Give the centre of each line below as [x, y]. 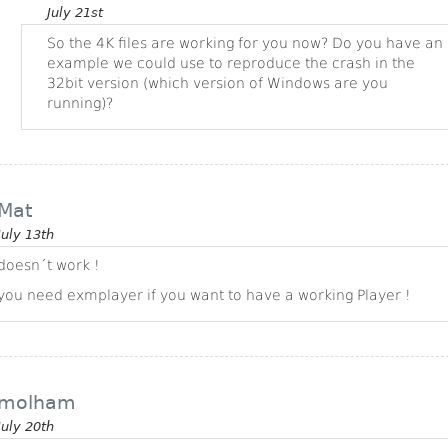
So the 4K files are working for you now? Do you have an [245, 43]
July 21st [75, 13]
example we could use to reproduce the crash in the [231, 63]
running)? [80, 103]
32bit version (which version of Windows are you [217, 83]
